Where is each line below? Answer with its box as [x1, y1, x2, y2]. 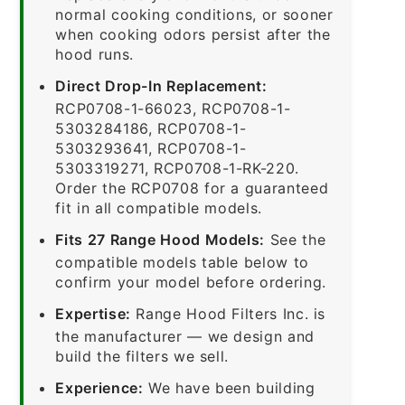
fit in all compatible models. [55, 198, 262, 217]
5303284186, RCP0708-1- [55, 118, 247, 137]
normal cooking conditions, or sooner [55, 5, 334, 24]
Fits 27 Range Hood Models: [55, 230, 266, 249]
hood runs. [55, 44, 134, 63]
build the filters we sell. [55, 346, 230, 365]
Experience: [55, 378, 144, 397]
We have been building [143, 378, 316, 397]
